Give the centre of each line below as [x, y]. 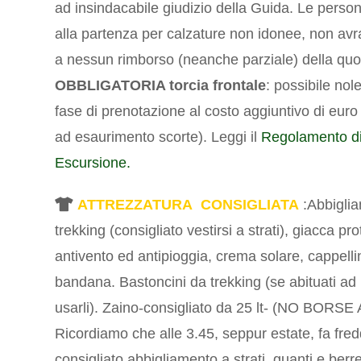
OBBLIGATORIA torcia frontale [161, 86]
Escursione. [93, 163]
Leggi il [237, 137]
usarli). [79, 308]
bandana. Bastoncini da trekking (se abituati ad [206, 282]
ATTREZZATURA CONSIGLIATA [189, 205]
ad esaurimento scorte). [133, 137]
